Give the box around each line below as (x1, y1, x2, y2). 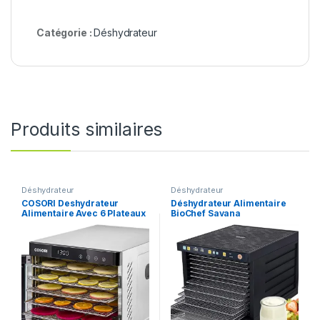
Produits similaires (11, 119, 163, 141)
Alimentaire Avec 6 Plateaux (21, 207, 146, 219)
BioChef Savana (170, 207, 241, 219)
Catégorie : (36, 26, 94, 39)
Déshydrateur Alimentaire (170, 197, 286, 209)
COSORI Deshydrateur (21, 197, 119, 209)
